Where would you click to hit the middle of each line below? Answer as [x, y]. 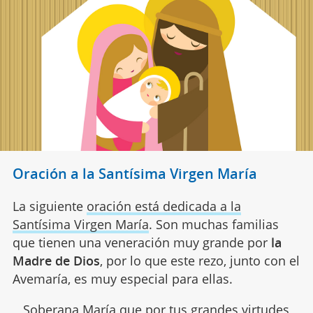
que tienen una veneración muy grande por [141, 242]
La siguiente [49, 206]
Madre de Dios [56, 260]
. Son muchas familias [213, 224]
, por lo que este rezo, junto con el [199, 260]
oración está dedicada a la [163, 206]
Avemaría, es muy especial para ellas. [122, 278]
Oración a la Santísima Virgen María [134, 173]
